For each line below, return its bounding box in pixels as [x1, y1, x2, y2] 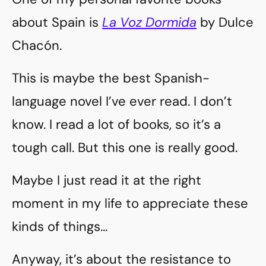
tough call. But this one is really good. [12, 138, 237, 156]
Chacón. [12, 36, 62, 54]
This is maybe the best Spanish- [12, 69, 210, 87]
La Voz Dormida [102, 13, 197, 31]
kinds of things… [12, 217, 107, 235]
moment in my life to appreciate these [12, 194, 248, 212]
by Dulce [197, 13, 254, 31]
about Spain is [12, 13, 102, 31]
